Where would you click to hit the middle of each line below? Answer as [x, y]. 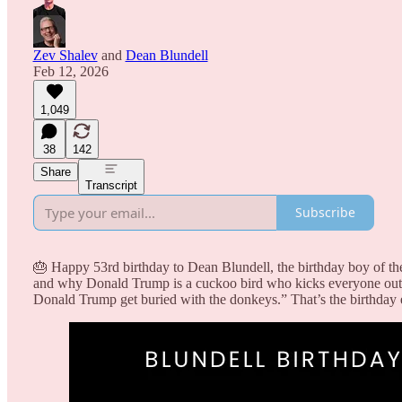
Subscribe [325, 213]
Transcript [111, 185]
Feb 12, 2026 [70, 71]
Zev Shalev [65, 55]
